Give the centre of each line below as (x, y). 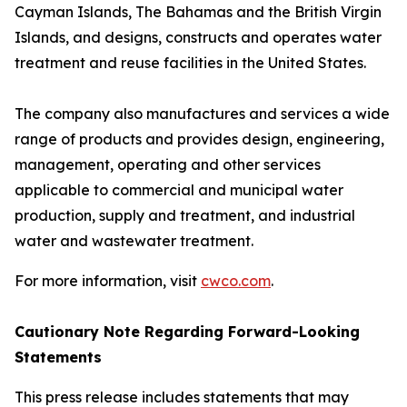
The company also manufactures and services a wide (202, 114)
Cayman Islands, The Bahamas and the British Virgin (198, 12)
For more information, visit (108, 281)
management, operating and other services (168, 164)
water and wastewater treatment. (134, 241)
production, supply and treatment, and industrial (185, 215)
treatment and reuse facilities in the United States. (190, 63)
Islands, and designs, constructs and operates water (198, 37)
